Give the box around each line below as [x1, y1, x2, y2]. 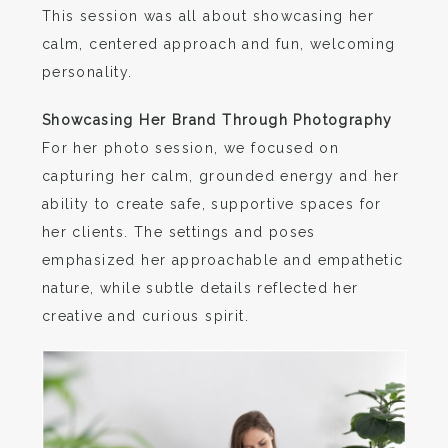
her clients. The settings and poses [41, 223, 316, 240]
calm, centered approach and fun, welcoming [41, 35, 396, 52]
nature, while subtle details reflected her [41, 279, 359, 296]
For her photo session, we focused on [41, 139, 340, 156]
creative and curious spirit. [41, 307, 250, 324]
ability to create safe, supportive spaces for [41, 195, 382, 212]
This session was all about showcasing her [41, 7, 375, 24]
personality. [41, 63, 133, 80]
